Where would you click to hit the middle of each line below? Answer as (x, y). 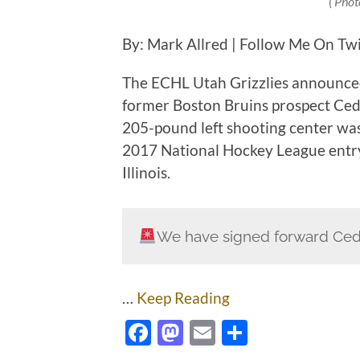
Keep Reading (183, 297)
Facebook (206, 333)
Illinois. (146, 173)
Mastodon (241, 333)
